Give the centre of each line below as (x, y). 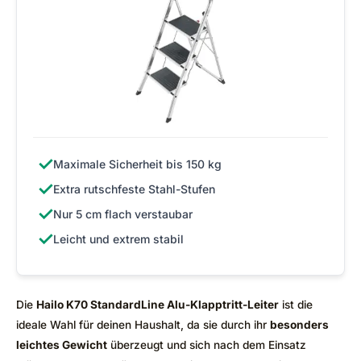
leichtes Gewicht (62, 344)
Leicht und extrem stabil (118, 239)
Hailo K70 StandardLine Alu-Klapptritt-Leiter (158, 304)
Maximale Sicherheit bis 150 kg (137, 164)
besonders (299, 324)
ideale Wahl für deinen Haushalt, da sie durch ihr (143, 324)
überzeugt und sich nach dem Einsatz (207, 344)
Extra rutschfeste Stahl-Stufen (134, 189)
